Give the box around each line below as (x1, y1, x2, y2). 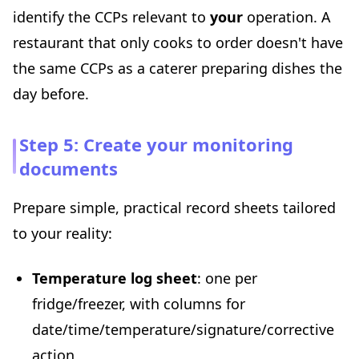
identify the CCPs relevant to (13, 7, 210, 27)
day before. (13, 84, 89, 104)
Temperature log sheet (32, 268, 197, 288)
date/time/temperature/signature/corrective (32, 320, 334, 340)
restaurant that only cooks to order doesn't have (13, 33, 343, 53)
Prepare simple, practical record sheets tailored (13, 198, 336, 218)
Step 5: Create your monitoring (19, 132, 293, 157)
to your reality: (13, 224, 112, 244)
